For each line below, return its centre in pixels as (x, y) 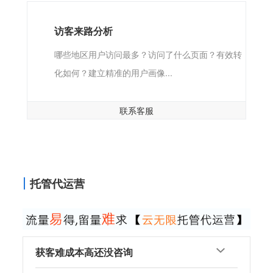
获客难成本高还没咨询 (84, 252)
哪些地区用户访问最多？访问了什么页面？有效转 (148, 54)
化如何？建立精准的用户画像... (113, 72)
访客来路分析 (83, 30)
